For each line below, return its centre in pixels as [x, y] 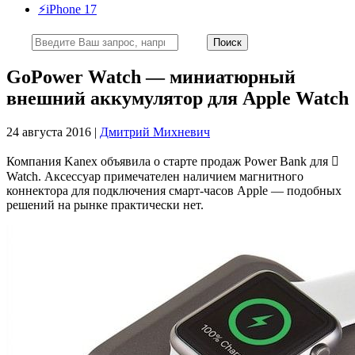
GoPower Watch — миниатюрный [151, 76]
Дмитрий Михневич [155, 132]
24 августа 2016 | [53, 132]
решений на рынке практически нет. [105, 204]
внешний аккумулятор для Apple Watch [177, 98]
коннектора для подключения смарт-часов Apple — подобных [174, 190]
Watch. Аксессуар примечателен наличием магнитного [155, 176]
